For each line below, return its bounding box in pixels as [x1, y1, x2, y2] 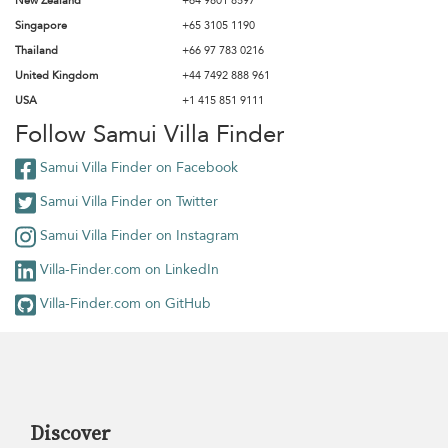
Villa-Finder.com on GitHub [36, 294, 211, 314]
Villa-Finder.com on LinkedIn [36, 260, 219, 280]
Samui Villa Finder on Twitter [36, 192, 218, 212]
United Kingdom [15, 68, 98, 83]
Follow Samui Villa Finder [15, 118, 284, 151]
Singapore [15, 18, 67, 33]
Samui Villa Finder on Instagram [36, 226, 239, 246]
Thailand [15, 43, 58, 58]
